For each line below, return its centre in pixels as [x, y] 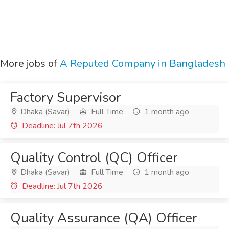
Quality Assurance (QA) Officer [104, 218]
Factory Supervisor [65, 97]
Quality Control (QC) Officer [94, 158]
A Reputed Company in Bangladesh [143, 64]
